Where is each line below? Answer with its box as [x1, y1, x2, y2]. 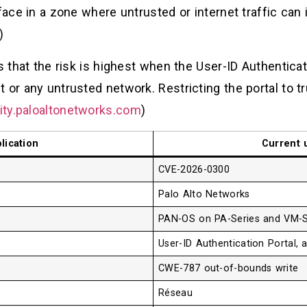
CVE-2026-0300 [158, 164, 230, 176]
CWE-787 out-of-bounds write [158, 262, 299, 275]
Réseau [158, 287, 193, 299]
